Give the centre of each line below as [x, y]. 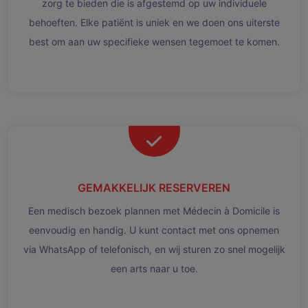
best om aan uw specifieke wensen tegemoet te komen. [154, 41]
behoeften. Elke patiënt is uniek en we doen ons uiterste [154, 22]
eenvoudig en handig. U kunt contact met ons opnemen [154, 230]
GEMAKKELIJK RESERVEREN [154, 187]
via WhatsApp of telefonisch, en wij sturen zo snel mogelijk [154, 249]
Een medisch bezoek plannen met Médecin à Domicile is [154, 210]
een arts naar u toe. [154, 268]
